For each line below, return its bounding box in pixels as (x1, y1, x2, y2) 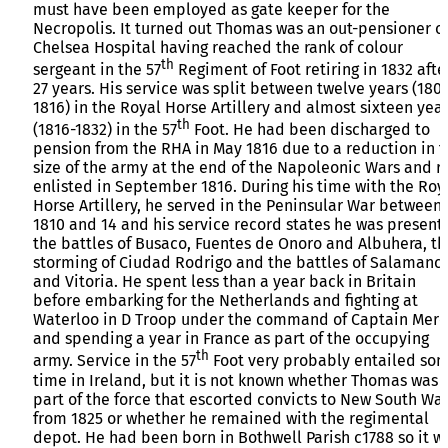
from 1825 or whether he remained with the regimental (33, 408, 429, 428)
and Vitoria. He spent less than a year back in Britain (33, 272, 416, 292)
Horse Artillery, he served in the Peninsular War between (33, 196, 442, 216)
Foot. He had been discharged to (190, 120, 430, 140)
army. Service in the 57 (33, 351, 196, 371)
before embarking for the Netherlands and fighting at (33, 291, 418, 311)
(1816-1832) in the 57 (33, 120, 177, 140)
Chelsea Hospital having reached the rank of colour (33, 37, 403, 57)
